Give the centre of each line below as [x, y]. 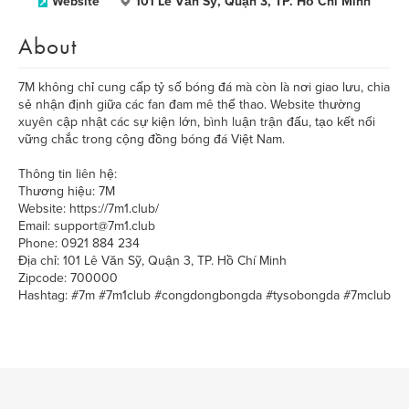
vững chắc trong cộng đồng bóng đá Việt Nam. [152, 139]
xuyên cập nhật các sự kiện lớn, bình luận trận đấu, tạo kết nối [197, 122]
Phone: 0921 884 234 [79, 243]
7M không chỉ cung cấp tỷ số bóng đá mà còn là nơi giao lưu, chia [204, 87]
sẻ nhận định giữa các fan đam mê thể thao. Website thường [189, 105]
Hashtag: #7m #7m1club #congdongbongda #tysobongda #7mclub [204, 295]
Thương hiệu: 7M [67, 191]
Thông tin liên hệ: [68, 174]
